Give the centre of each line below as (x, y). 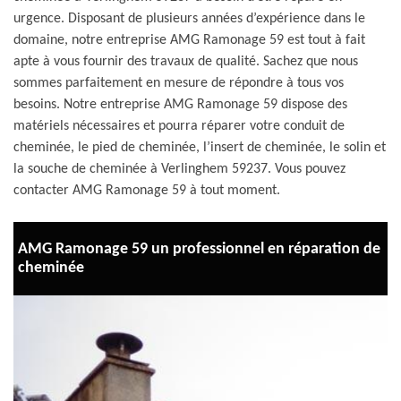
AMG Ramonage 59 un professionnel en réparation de (199, 249)
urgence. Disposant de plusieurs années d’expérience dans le (189, 19)
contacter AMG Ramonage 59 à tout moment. (147, 191)
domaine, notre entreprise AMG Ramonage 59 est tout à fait (189, 40)
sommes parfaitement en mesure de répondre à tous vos (179, 83)
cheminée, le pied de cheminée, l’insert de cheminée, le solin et (200, 148)
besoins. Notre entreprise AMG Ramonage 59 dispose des (180, 105)
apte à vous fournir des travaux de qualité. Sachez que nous (186, 62)
